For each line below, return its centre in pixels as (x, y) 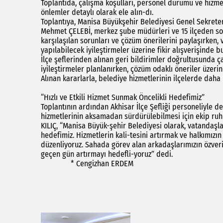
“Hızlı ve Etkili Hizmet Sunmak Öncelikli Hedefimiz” (123, 98)
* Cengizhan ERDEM (87, 164)
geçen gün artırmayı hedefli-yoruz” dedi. (118, 154)
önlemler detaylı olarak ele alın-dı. (97, 12)
